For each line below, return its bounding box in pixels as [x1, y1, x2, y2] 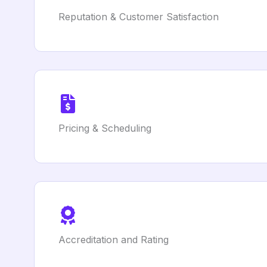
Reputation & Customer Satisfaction [58, 11, 219, 23]
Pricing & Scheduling [58, 122, 151, 134]
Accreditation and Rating [58, 234, 169, 246]
